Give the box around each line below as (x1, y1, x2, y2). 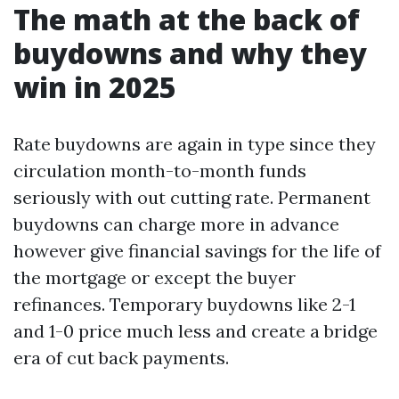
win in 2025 (13, 68, 176, 106)
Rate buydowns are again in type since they (13, 133, 376, 155)
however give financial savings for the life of (13, 240, 381, 262)
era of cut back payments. (13, 346, 229, 369)
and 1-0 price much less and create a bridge (13, 320, 378, 342)
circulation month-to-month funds (13, 159, 306, 182)
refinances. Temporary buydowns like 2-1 (13, 293, 355, 315)
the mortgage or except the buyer (13, 266, 296, 289)
